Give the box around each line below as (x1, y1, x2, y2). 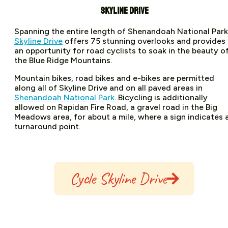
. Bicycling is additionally (115, 92, 208, 102)
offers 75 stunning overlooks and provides (63, 36, 225, 46)
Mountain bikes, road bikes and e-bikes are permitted (14, 73, 214, 83)
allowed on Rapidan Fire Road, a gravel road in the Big (14, 102, 217, 112)
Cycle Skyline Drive (69, 167, 167, 189)
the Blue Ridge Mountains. (14, 55, 112, 65)
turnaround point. (14, 121, 80, 131)
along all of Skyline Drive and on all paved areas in (14, 82, 203, 93)
